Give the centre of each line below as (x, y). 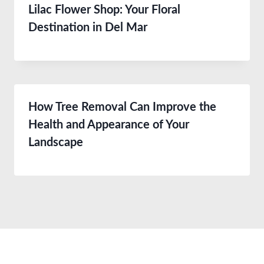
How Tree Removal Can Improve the (122, 108)
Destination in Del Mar (88, 28)
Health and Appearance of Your (109, 125)
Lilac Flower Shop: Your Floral (104, 10)
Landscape (56, 143)
